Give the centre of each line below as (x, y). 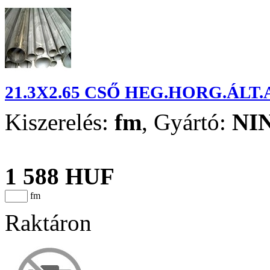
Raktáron (48, 222)
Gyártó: (193, 122)
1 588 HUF (60, 176)
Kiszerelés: (60, 122)
